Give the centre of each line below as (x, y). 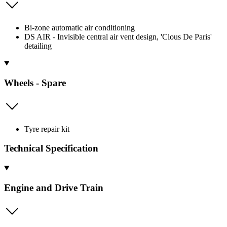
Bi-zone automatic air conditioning (80, 28)
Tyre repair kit (47, 129)
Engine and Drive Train (54, 187)
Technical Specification (51, 148)
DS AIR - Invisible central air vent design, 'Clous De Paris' (118, 37)
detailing (38, 46)
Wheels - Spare (35, 83)
